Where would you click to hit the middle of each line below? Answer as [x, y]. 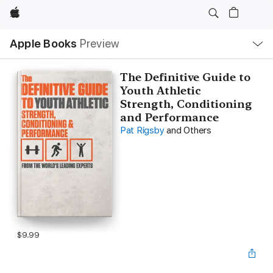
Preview [100, 44]
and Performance [169, 117]
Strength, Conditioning [186, 104]
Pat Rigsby [142, 130]
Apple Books [44, 44]
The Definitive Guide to [185, 77]
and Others [189, 130]
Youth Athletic [160, 90]
